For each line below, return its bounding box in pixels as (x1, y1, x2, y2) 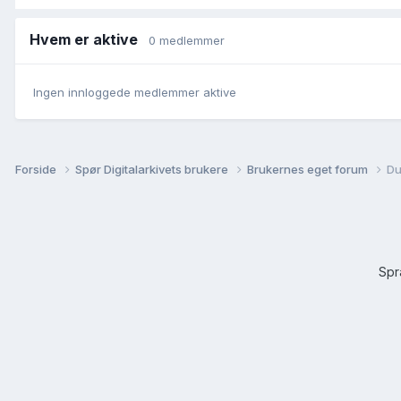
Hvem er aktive (30, 30, 149, 48)
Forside (15, 161, 59, 176)
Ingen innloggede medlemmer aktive (33, 85, 236, 100)
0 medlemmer (149, 32, 225, 47)
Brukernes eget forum (247, 161, 371, 176)
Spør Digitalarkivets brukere (75, 161, 231, 176)
